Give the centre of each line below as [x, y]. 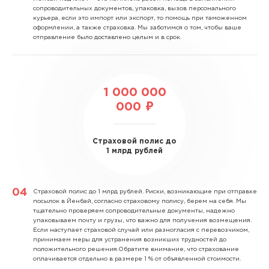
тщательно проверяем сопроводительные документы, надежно [134, 211]
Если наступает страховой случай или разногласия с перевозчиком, [141, 230]
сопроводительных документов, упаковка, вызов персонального [134, 8]
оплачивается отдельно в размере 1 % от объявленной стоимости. [137, 259]
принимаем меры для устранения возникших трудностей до [130, 240]
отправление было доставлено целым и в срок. [107, 37]
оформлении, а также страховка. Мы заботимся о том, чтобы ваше [137, 28]
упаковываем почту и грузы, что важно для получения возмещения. [142, 220]
